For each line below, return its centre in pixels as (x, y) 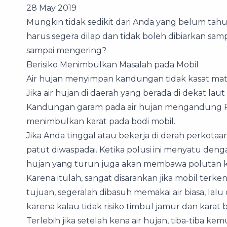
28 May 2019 (51, 8)
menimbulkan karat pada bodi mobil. (101, 121)
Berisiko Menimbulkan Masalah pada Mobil (112, 65)
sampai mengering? (66, 50)
